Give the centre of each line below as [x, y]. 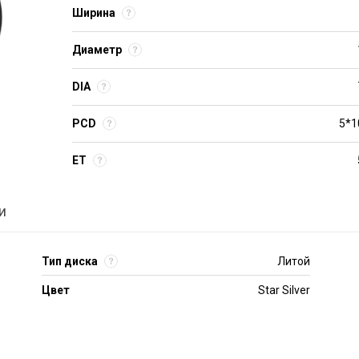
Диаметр [97, 50]
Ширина [93, 13]
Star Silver [284, 290]
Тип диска [70, 261]
